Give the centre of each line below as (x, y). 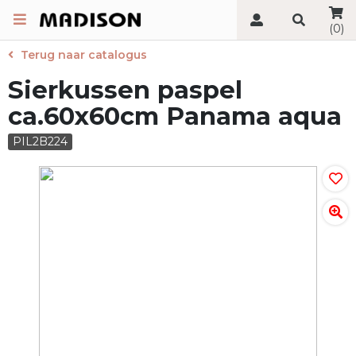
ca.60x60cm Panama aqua (175, 116)
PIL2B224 (40, 141)
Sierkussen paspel (125, 90)
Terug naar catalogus (84, 55)
